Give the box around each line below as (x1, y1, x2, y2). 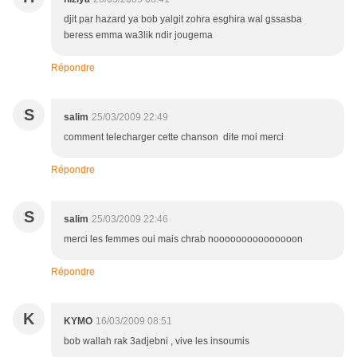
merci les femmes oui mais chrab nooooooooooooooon (64, 233, 303, 245)
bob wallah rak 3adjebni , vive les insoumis (64, 335, 249, 347)
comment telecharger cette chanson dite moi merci (64, 131, 284, 143)
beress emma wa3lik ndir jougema (64, 29, 213, 41)
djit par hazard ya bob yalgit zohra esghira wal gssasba (64, 14, 304, 25)
